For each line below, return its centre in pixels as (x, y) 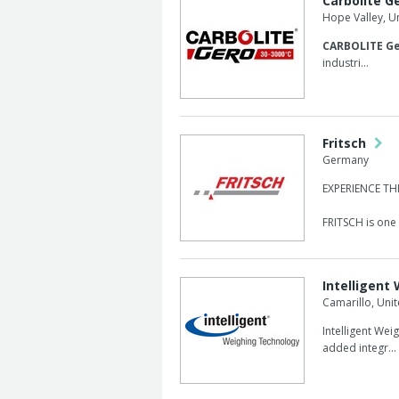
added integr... (359, 348)
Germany (346, 160)
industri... (346, 63)
